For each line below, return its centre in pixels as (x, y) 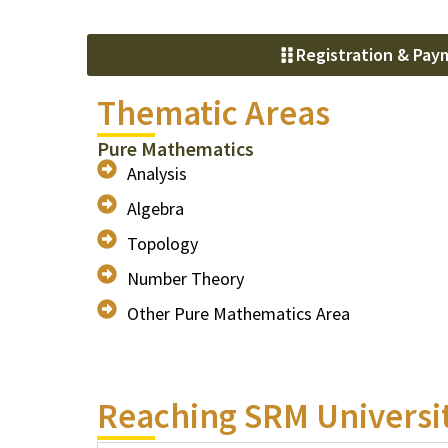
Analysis (157, 173)
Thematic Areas (213, 113)
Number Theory (185, 278)
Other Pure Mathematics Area (238, 313)
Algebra (155, 208)
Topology (162, 243)
